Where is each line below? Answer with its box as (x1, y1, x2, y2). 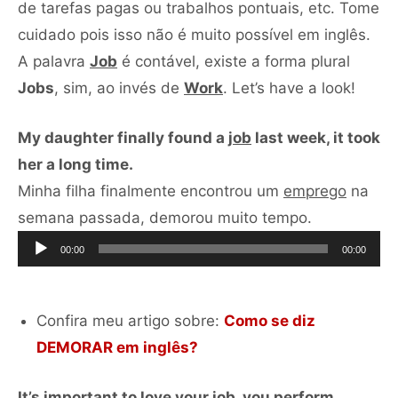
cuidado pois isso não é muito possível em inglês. (18, 25, 370, 44)
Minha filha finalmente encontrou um (18, 181, 283, 200)
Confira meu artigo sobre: (36, 311, 224, 330)
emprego (283, 181, 346, 200)
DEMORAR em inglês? (36, 338, 198, 356)
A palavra (18, 52, 90, 70)
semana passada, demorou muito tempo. (18, 208, 312, 227)
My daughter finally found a (18, 128, 228, 147)
